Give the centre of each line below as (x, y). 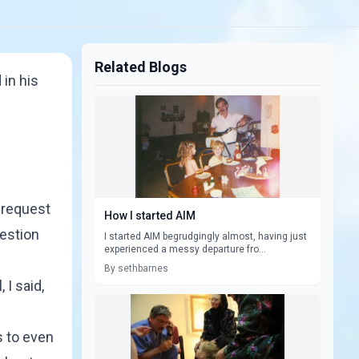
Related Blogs (141, 67)
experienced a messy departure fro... (185, 249)
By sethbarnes (136, 268)
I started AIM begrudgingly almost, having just (206, 236)
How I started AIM (150, 216)
